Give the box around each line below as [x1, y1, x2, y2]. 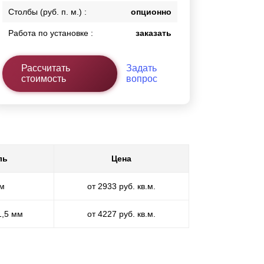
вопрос [126, 74, 157, 84]
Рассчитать [21, 63, 71, 74]
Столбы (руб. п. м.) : [8, 7, 87, 17]
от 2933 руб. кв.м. [87, 181, 156, 191]
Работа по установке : [8, 28, 94, 38]
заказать [136, 28, 171, 38]
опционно [131, 7, 171, 17]
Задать [126, 63, 157, 74]
